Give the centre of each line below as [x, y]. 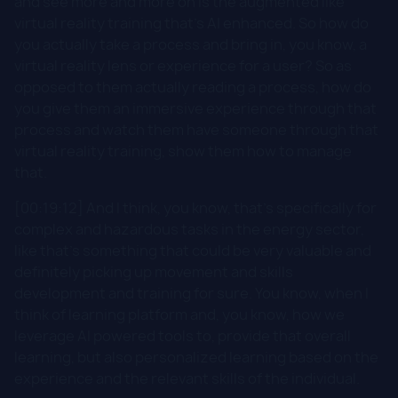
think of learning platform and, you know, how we [179, 314]
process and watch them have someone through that [196, 129]
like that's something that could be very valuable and [193, 250]
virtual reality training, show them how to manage [183, 151]
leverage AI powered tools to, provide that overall [183, 335]
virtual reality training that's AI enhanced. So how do [191, 23]
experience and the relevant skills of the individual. [187, 378]
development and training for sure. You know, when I [191, 293]
